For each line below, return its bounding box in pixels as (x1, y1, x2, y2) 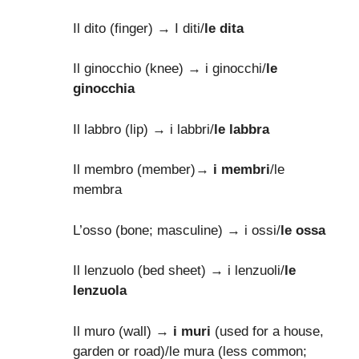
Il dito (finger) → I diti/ (73, 20, 204, 36)
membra (73, 182, 122, 198)
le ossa (280, 222, 325, 238)
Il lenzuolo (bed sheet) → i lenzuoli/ (73, 263, 284, 279)
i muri (173, 323, 211, 339)
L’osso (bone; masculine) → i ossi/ (73, 222, 280, 238)
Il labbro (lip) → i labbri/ (73, 121, 214, 137)
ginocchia (73, 81, 135, 97)
